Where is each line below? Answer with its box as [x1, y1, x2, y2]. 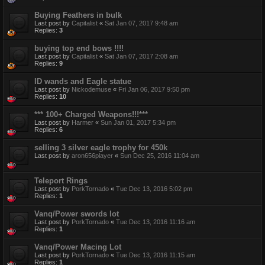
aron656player [72, 151, 113, 159]
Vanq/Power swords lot [34, 209, 119, 218]
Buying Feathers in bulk [34, 10, 122, 20]
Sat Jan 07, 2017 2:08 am [105, 52, 178, 60]
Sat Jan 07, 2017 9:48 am [105, 19, 178, 27]
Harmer [72, 118, 93, 126]
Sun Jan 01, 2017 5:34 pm [101, 118, 176, 126]
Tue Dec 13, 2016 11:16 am [116, 218, 195, 225]
